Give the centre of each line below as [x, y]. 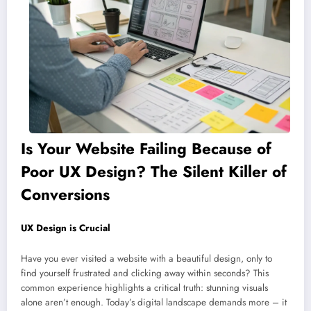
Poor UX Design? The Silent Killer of [154, 171]
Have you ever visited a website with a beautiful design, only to [146, 258]
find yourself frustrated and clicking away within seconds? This [145, 273]
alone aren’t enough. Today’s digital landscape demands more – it [154, 302]
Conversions [65, 194]
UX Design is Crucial [67, 228]
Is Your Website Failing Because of [146, 148]
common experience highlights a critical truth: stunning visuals [144, 287]
